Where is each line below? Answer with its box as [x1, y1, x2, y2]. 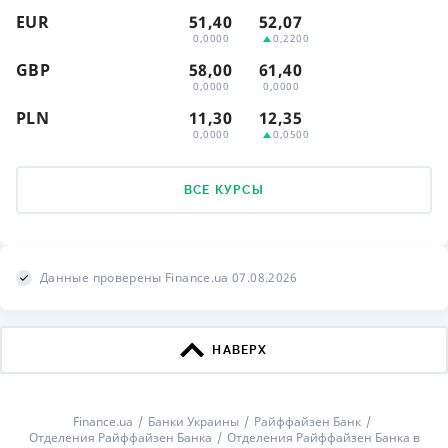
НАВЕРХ [212, 343, 268, 357]
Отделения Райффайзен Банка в [226, 429, 420, 446]
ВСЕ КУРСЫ [184, 183, 264, 197]
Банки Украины [147, 413, 239, 430]
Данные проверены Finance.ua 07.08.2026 [40, 269, 298, 286]
